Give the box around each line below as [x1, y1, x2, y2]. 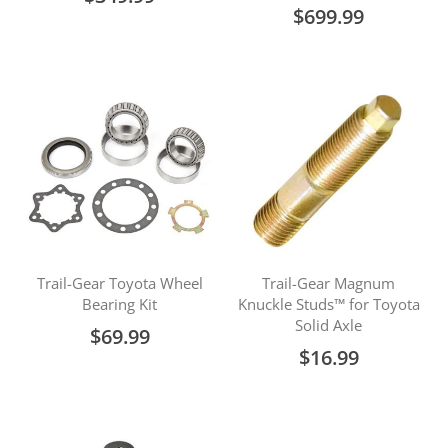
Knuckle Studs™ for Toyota [237, 294, 420, 314]
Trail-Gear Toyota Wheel [36, 273, 203, 293]
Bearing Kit [82, 294, 157, 314]
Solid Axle [295, 315, 362, 335]
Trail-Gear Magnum [262, 273, 395, 293]
